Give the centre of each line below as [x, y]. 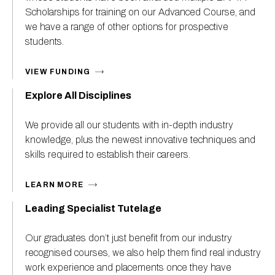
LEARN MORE [54, 184]
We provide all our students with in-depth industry [129, 125]
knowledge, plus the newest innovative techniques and [140, 139]
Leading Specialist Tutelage [93, 208]
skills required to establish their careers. [108, 154]
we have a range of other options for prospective [127, 26]
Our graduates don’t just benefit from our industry [129, 238]
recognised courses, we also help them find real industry [143, 252]
